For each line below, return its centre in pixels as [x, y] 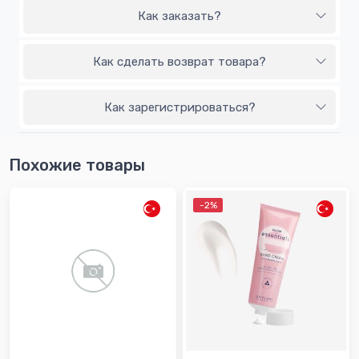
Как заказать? [179, 16]
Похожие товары [77, 165]
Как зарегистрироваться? [179, 108]
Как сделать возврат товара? [179, 62]
